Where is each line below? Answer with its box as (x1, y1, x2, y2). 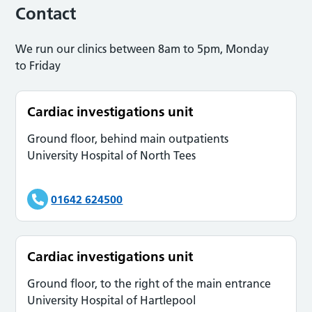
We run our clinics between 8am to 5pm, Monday (15, 41, 270, 56)
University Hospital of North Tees (27, 148, 196, 162)
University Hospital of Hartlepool (27, 292, 196, 307)
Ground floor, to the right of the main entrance (27, 276, 272, 290)
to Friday (15, 58, 61, 72)
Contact (15, 3, 77, 24)
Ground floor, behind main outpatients (27, 131, 229, 146)
